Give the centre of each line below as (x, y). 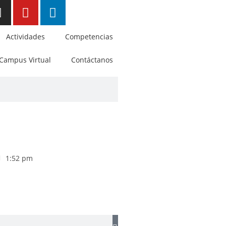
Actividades (25, 37)
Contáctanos (92, 60)
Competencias (89, 37)
